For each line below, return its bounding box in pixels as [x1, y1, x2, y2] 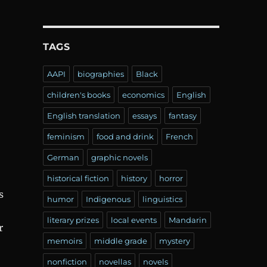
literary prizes [46, 215, 99, 225]
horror [159, 173, 183, 183]
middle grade [94, 235, 147, 246]
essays [132, 110, 157, 120]
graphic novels [91, 152, 148, 162]
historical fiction [46, 173, 109, 183]
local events [110, 215, 157, 225]
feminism [46, 131, 85, 141]
